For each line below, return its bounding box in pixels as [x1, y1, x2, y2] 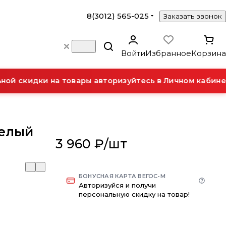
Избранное [145, 48, 191, 58]
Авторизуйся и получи [79, 181, 156, 189]
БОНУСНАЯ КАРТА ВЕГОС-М [79, 173, 165, 180]
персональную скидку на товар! [79, 190, 190, 198]
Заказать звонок [163, 12, 222, 20]
